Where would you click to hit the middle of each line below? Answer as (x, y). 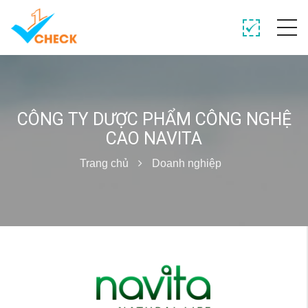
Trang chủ (104, 163)
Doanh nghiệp (187, 163)
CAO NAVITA (154, 139)
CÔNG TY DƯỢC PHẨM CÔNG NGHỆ (154, 119)
